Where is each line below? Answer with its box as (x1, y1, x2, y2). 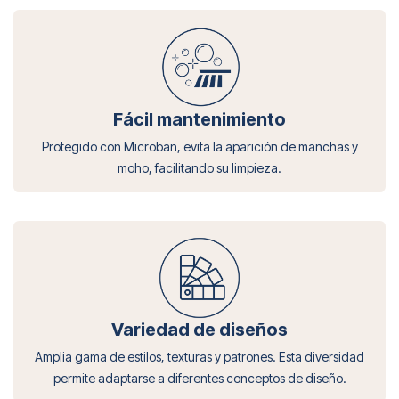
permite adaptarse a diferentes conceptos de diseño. (53, 370, 346, 387)
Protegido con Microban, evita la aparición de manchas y (41, 138, 358, 154)
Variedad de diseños (111, 319, 288, 341)
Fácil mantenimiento (113, 108, 286, 130)
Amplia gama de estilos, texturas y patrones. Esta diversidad (35, 349, 364, 365)
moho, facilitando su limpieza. (118, 159, 281, 175)
